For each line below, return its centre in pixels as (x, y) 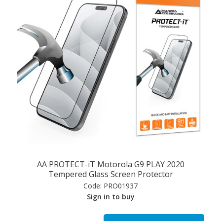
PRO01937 (120, 186)
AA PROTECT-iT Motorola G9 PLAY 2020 (110, 165)
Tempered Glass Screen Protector (110, 174)
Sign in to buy (110, 197)
